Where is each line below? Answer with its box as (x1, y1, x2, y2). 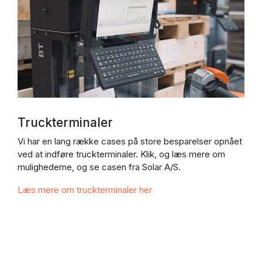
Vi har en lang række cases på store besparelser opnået (18, 135, 242, 147)
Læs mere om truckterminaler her (18, 184, 152, 195)
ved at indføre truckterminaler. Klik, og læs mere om (18, 148, 225, 160)
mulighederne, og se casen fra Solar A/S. (18, 161, 181, 173)
